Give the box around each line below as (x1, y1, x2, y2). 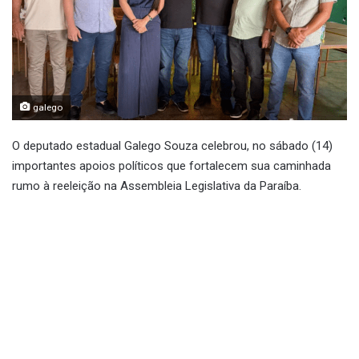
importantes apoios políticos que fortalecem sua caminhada (12, 158, 331, 173)
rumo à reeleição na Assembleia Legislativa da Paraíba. (12, 178, 301, 193)
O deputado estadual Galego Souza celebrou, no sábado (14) (12, 138, 333, 153)
